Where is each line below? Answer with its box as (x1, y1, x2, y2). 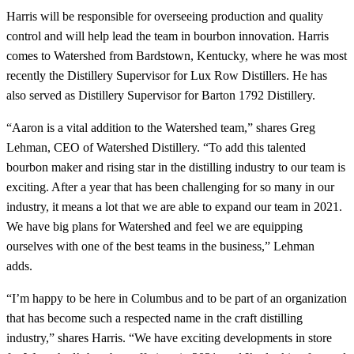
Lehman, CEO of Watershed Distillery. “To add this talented (6, 141, 306, 155)
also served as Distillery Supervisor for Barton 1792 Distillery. (6, 88, 315, 103)
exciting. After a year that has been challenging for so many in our (6, 180, 334, 194)
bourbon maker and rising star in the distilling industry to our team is (6, 160, 345, 175)
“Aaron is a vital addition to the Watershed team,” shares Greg (6, 121, 315, 135)
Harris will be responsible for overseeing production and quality (6, 9, 323, 24)
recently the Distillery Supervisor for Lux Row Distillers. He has (6, 69, 327, 83)
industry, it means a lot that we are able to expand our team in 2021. (6, 200, 342, 214)
